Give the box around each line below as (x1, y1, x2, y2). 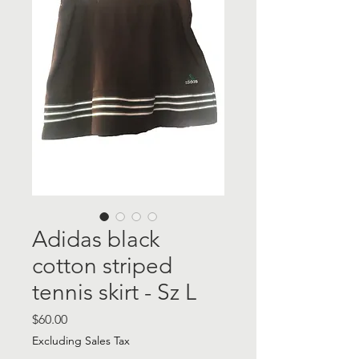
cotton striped (32, 252, 172, 279)
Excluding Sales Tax (32, 333, 130, 348)
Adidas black (32, 226, 159, 252)
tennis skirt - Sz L (32, 279, 196, 305)
